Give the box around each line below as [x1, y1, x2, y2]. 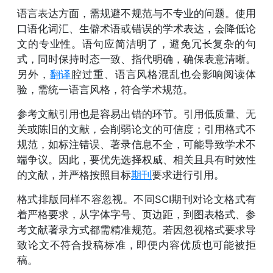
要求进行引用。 [152, 168, 224, 181]
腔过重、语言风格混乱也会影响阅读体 [71, 68, 257, 80]
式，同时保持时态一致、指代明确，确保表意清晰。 [17, 52, 256, 65]
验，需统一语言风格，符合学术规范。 [17, 83, 193, 96]
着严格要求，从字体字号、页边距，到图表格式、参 [17, 208, 256, 221]
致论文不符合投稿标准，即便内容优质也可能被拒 [17, 238, 256, 251]
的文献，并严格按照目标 [17, 168, 131, 181]
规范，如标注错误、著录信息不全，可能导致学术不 [17, 138, 256, 151]
